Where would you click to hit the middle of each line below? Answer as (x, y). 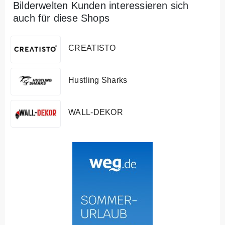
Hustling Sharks (98, 80)
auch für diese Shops (61, 18)
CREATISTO (92, 48)
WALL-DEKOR (96, 112)
